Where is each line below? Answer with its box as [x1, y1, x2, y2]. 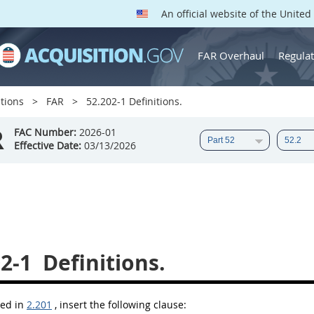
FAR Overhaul [198, 48, 264, 62]
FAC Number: [14, 125, 76, 139]
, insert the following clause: [55, 298, 186, 311]
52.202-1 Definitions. [83, 95, 182, 108]
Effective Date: [14, 139, 81, 152]
